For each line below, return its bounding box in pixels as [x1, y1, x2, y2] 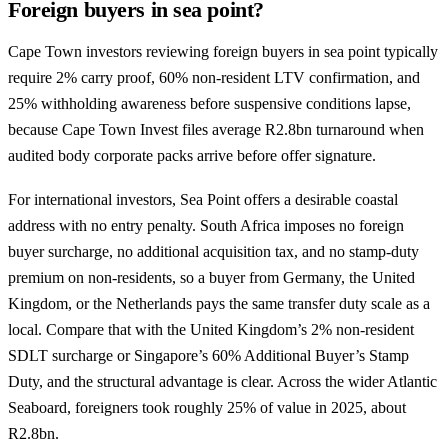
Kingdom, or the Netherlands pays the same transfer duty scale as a [8, 294, 430, 312]
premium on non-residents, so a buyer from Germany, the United [8, 268, 415, 286]
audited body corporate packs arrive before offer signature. [8, 147, 376, 165]
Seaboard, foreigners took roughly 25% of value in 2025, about [8, 398, 406, 416]
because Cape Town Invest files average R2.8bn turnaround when [8, 121, 424, 139]
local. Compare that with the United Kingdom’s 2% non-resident [8, 320, 414, 338]
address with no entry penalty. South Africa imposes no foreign [8, 216, 404, 234]
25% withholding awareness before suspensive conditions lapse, [8, 95, 411, 113]
